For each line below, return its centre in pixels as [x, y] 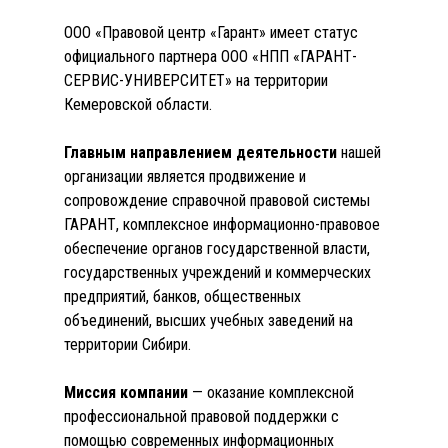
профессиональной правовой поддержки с [201, 416]
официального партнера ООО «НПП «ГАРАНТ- [210, 56]
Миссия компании [126, 392]
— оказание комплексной [271, 392]
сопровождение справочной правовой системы [217, 200]
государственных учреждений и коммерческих [217, 272]
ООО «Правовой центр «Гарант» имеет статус [211, 32]
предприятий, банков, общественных [182, 296]
